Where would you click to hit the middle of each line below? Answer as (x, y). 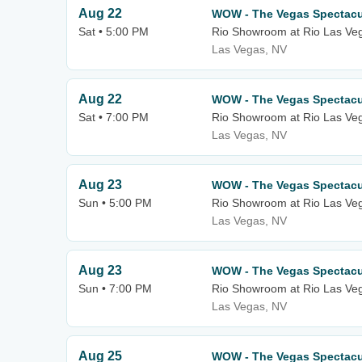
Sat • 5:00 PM (114, 32)
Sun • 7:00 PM (115, 288)
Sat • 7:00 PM (114, 117)
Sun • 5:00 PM (115, 203)
